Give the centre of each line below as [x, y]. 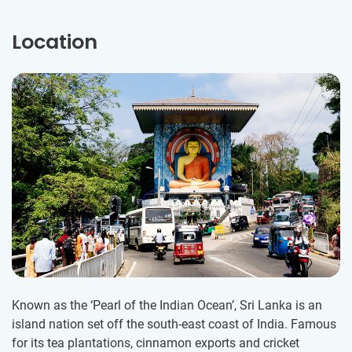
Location [55, 42]
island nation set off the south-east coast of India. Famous [174, 324]
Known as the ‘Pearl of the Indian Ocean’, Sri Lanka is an [167, 306]
